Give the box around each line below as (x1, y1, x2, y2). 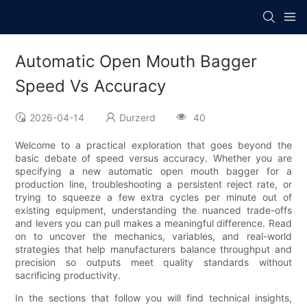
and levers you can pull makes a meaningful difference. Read (15, 217, 292, 230)
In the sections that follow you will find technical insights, (15, 292, 292, 304)
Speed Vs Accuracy (15, 76, 167, 97)
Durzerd (119, 112, 156, 124)
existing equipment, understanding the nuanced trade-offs (15, 204, 292, 217)
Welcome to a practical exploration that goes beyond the (15, 139, 292, 151)
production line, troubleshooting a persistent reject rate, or (15, 178, 292, 191)
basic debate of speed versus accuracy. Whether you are (15, 152, 292, 164)
